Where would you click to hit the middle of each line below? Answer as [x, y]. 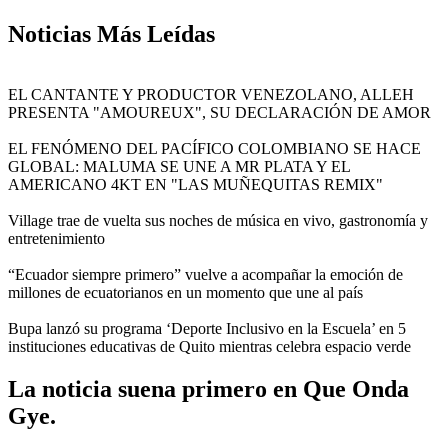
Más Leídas [153, 34]
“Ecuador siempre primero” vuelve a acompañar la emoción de [205, 275]
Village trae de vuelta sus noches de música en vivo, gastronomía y [218, 221]
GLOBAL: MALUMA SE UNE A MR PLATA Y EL [179, 167]
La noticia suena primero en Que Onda [208, 389]
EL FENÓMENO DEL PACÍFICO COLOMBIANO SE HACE [214, 149]
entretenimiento [56, 239]
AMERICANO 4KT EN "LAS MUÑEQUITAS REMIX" [195, 185]
